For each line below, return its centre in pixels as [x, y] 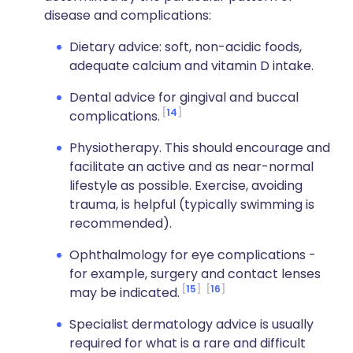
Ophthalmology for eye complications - [193, 255]
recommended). [121, 223]
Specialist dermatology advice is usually [191, 324]
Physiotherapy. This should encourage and [200, 148]
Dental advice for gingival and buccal [184, 97]
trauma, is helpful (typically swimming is [192, 204]
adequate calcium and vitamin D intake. [191, 66]
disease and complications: [128, 15]
